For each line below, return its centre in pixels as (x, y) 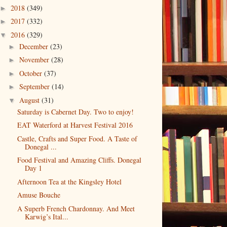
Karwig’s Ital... (46, 216)
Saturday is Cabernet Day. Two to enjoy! (75, 111)
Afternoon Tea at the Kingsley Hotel (69, 181)
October (31, 73)
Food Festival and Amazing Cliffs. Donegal (79, 160)
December (34, 46)
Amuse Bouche (39, 195)
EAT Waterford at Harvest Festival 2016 (75, 125)
